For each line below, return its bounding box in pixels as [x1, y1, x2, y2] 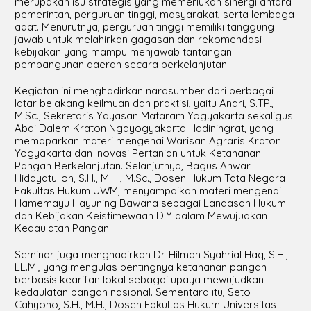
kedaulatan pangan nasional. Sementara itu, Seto [14, 285, 251, 299]
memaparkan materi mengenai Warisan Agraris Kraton [14, 134, 281, 147]
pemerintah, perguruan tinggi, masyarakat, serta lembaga [14, 8, 294, 21]
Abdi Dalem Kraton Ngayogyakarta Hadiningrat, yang [14, 121, 274, 135]
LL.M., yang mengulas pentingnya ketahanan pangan [14, 260, 267, 274]
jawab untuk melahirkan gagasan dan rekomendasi [14, 33, 262, 46]
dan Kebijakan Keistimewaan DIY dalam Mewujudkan [14, 209, 267, 222]
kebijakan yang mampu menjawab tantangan [14, 45, 232, 58]
